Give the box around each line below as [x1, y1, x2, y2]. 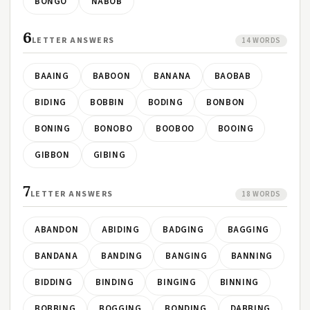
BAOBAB [214, 70, 251, 82]
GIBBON [35, 149, 70, 161]
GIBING [93, 149, 126, 161]
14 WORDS [241, 35, 281, 46]
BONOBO [93, 122, 133, 135]
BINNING [219, 276, 259, 289]
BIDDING [35, 276, 73, 289]
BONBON [206, 96, 245, 109]
